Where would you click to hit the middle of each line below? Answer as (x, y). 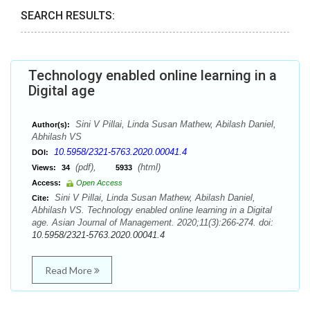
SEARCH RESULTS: (68, 16)
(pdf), (94, 167)
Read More (69, 270)
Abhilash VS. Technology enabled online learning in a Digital (152, 210)
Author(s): (51, 125)
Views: (44, 167)
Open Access (99, 183)
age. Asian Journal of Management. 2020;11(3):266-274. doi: (153, 222)
